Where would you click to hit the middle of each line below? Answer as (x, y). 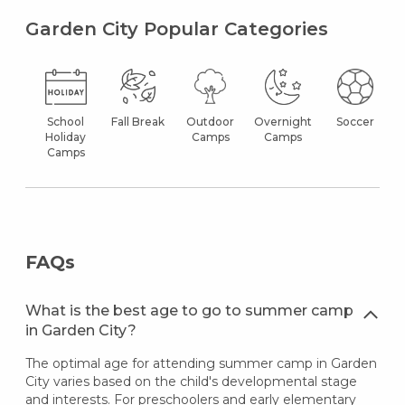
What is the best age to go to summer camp (189, 310)
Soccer (355, 121)
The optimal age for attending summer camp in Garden (201, 363)
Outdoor (211, 121)
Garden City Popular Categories (176, 28)
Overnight (283, 121)
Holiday (66, 137)
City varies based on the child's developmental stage (191, 381)
